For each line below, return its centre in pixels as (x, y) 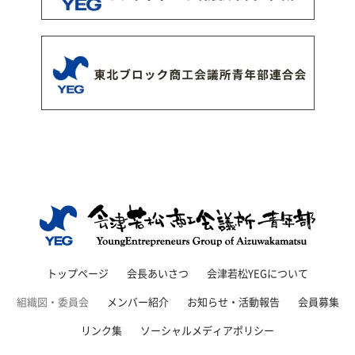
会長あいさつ (158, 273)
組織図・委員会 (52, 301)
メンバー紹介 (137, 301)
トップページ (78, 273)
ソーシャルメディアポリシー (207, 330)
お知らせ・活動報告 (233, 301)
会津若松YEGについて (258, 273)
